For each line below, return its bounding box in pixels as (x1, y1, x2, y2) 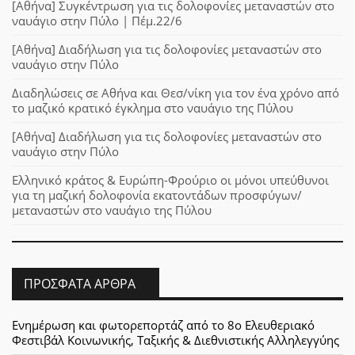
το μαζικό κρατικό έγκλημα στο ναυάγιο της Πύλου (12, 100, 293, 116)
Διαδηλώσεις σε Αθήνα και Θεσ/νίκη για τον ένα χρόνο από (12, 85, 339, 101)
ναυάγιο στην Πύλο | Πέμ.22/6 (12, 13, 182, 29)
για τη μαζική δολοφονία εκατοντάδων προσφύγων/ (12, 187, 302, 204)
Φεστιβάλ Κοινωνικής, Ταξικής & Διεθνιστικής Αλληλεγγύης (12, 332, 339, 349)
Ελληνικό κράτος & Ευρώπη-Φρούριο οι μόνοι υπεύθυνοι (12, 172, 329, 189)
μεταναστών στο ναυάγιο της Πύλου (12, 202, 212, 219)
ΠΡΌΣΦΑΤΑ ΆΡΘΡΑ (24, 274, 136, 292)
